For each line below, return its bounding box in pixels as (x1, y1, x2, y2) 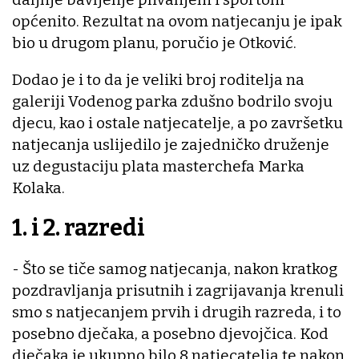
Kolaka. (12, 178, 68, 197)
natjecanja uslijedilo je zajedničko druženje (12, 135, 329, 154)
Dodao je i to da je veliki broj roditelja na (12, 70, 305, 89)
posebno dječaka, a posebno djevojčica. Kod (12, 324, 329, 343)
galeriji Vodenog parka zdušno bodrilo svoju (12, 91, 333, 111)
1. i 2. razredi (12, 214, 145, 243)
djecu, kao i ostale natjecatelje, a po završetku (12, 113, 343, 132)
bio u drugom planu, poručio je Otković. (12, 33, 296, 52)
